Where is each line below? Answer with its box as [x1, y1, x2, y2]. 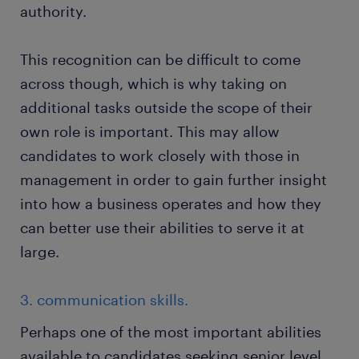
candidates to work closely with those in [20, 147, 300, 164]
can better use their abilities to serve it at [20, 219, 305, 236]
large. [20, 243, 59, 260]
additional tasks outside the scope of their [20, 99, 313, 116]
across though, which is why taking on [20, 75, 287, 92]
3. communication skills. [20, 291, 188, 309]
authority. [20, 2, 87, 20]
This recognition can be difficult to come [20, 50, 301, 68]
